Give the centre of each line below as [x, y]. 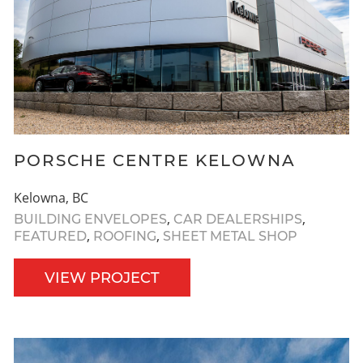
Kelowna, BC [51, 197]
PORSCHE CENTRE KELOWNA [155, 160]
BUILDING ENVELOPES [90, 219]
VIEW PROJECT [102, 278]
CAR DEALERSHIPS [238, 219]
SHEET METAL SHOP [230, 236]
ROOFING [125, 236]
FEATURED [50, 236]
